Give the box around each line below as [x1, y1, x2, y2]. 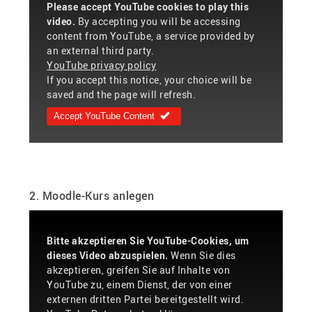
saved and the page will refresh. [47, 88, 196, 102]
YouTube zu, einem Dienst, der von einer [47, 277, 233, 291]
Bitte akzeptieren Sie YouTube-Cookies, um [47, 233, 249, 247]
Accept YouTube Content [54, 111, 155, 122]
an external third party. [47, 44, 155, 58]
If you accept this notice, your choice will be [47, 73, 252, 87]
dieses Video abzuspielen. [47, 248, 169, 262]
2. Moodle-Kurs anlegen [29, 188, 155, 204]
